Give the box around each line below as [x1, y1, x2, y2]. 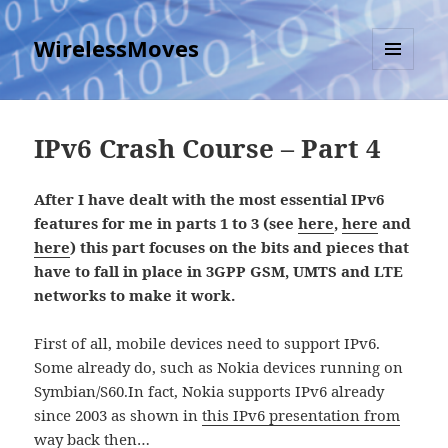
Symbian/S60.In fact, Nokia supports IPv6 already [34, 381, 385, 402]
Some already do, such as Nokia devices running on [34, 357, 404, 378]
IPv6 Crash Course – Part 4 [34, 130, 382, 167]
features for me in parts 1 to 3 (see [34, 213, 299, 234]
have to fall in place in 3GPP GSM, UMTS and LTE [34, 261, 404, 282]
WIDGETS [372, 103, 429, 121]
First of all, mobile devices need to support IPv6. [34, 333, 381, 354]
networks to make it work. [34, 285, 236, 306]
